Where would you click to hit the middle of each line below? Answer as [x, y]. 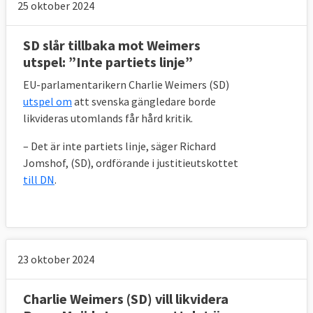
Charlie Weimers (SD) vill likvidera [126, 299]
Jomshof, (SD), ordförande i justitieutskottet [131, 163]
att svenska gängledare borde [144, 102]
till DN [39, 180]
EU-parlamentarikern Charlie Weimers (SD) [126, 85]
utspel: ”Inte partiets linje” [108, 62]
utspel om [48, 102]
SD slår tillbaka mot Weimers [112, 45]
